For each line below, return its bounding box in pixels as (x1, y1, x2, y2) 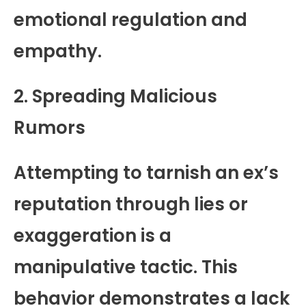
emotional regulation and (14, 7, 247, 32)
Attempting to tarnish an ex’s (14, 160, 279, 185)
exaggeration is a (14, 223, 171, 248)
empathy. (14, 38, 102, 64)
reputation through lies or (14, 191, 248, 217)
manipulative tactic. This (14, 254, 238, 279)
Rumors (14, 115, 85, 140)
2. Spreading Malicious (14, 83, 217, 109)
